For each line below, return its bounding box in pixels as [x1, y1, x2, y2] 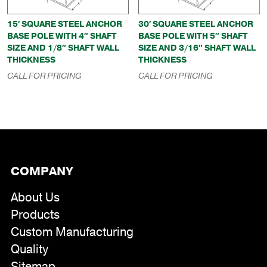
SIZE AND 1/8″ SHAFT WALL [7, 42, 119, 54]
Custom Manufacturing [10, 224, 133, 241]
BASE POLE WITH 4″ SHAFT [7, 30, 117, 42]
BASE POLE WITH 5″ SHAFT [138, 30, 249, 42]
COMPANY [10, 163, 73, 179]
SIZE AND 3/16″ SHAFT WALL [138, 42, 256, 54]
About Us [10, 190, 60, 206]
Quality [10, 241, 48, 258]
